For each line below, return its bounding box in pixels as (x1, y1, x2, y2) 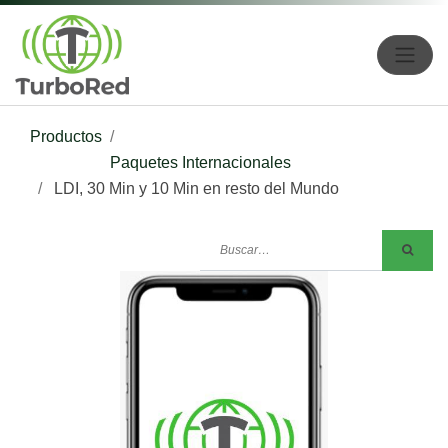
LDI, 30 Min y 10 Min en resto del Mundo (54, 179, 339, 197)
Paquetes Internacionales (110, 153, 291, 171)
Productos (30, 127, 102, 145)
